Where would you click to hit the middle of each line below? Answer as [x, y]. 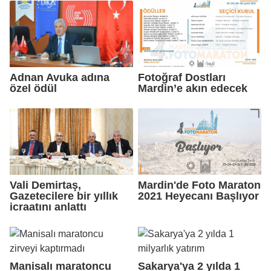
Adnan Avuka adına [60, 77]
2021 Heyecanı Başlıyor [198, 196]
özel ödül [33, 88]
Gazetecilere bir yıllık [64, 196]
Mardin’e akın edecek [193, 88]
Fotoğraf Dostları [182, 77]
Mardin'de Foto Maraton [199, 185]
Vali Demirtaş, [45, 185]
